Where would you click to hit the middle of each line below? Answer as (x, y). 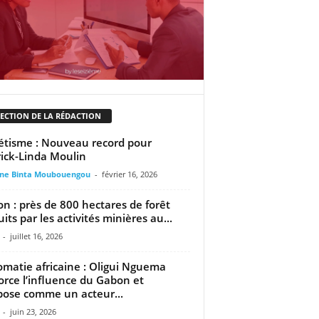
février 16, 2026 (129, 174)
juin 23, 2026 (33, 311)
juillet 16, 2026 (36, 236)
